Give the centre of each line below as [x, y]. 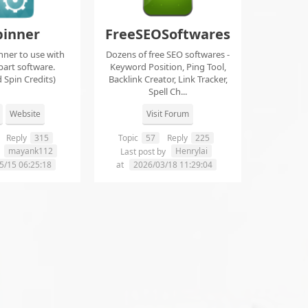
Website [25, 114]
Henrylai [191, 151]
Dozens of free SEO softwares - [168, 55]
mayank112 [31, 151]
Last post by [144, 152]
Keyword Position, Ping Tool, [168, 67]
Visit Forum [168, 114]
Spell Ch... [168, 92]
